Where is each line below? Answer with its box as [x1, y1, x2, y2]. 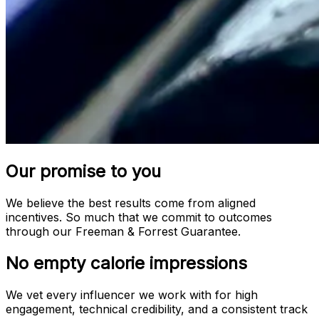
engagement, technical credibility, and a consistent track [6, 301, 308, 316]
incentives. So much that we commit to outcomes [6, 210, 272, 225]
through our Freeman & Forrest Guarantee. [6, 224, 241, 239]
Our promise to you [6, 161, 161, 182]
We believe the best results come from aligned [6, 196, 256, 211]
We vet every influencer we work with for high [6, 287, 258, 302]
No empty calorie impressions [6, 252, 247, 273]
